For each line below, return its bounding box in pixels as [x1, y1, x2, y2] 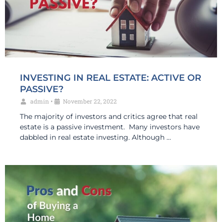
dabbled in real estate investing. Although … [20, 133, 171, 142]
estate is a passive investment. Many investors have [20, 122, 200, 132]
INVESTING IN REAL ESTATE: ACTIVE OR [20, 72, 201, 84]
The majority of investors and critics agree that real [20, 112, 198, 121]
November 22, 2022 [63, 97, 117, 106]
